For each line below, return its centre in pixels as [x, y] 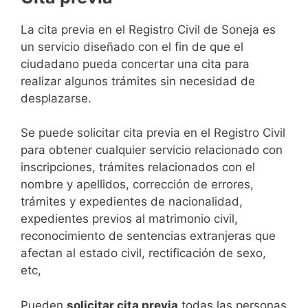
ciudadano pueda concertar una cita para [135, 64]
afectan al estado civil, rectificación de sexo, [143, 253]
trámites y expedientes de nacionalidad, [132, 202]
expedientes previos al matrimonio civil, [129, 219]
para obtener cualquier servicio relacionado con [152, 150]
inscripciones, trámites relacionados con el [138, 167]
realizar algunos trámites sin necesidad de [138, 81]
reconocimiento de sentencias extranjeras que [148, 236]
